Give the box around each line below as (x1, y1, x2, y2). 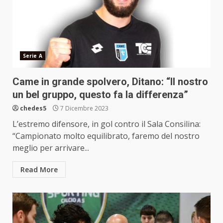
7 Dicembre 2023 (59, 104, 109, 112)
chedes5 (20, 104, 46, 112)
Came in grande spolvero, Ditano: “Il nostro (12, 75, 208, 88)
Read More (20, 164, 58, 174)
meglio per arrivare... (12, 142, 89, 153)
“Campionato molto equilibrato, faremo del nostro (12, 130, 200, 141)
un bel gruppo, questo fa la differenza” (12, 88, 188, 101)
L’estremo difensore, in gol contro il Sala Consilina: (12, 118, 201, 129)
